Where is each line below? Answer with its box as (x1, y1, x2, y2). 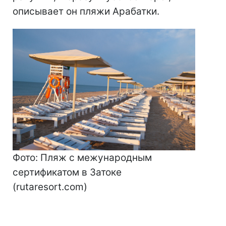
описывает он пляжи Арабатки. (13, 6, 159, 18)
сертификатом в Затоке (13, 166, 122, 178)
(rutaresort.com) (13, 181, 87, 193)
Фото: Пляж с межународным (13, 151, 152, 163)
